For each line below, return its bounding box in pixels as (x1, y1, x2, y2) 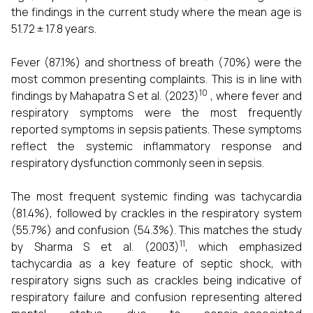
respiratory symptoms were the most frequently (11, 105, 302, 121)
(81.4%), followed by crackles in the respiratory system (11, 205, 302, 221)
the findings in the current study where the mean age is (11, 4, 302, 20)
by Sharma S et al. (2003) (11, 239, 180, 255)
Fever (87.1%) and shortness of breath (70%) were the (11, 54, 302, 71)
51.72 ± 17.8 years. (11, 21, 96, 37)
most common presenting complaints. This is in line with (11, 71, 302, 87)
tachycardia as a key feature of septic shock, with (11, 256, 302, 272)
